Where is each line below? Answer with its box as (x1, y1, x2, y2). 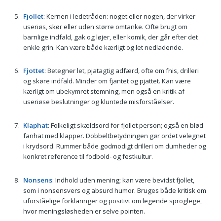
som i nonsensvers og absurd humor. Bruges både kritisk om (23, 185, 206, 195)
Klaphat (23, 121, 48, 130)
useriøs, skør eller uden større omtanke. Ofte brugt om (23, 22, 187, 31)
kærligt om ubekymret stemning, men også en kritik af (23, 87, 184, 96)
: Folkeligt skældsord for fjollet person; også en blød (47, 121, 203, 130)
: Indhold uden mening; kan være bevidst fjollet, (52, 175, 194, 184)
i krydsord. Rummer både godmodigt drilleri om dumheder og (23, 142, 206, 151)
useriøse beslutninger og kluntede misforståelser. (23, 97, 174, 107)
